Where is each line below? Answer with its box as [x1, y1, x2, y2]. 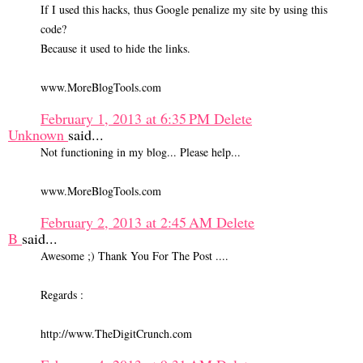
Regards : [41, 287, 83, 303]
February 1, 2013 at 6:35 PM [41, 109, 214, 129]
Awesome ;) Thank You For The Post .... [41, 248, 228, 264]
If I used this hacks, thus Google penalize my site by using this [41, 2, 327, 18]
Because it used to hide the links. [41, 41, 190, 57]
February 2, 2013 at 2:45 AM [41, 212, 216, 233]
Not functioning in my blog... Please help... [41, 144, 241, 160]
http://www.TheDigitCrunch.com [41, 326, 192, 342]
